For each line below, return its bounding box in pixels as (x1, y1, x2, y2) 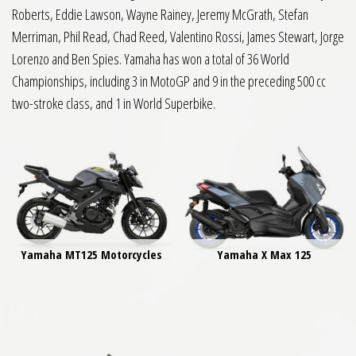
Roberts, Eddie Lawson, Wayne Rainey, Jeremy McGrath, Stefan (12, 5, 308, 24)
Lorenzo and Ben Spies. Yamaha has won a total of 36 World (12, 49, 289, 68)
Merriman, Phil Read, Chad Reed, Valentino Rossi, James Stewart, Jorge (12, 27, 344, 46)
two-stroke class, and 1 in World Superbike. (12, 94, 215, 113)
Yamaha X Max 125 (217, 246, 312, 263)
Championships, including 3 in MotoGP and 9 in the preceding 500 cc (12, 72, 326, 91)
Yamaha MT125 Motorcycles (21, 246, 163, 263)
